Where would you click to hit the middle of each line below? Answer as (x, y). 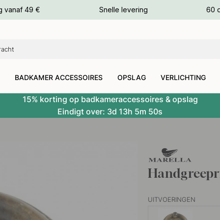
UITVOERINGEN (172, 200)
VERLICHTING (183, 78)
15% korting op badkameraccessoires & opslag (110, 99)
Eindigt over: (82, 112)
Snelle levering (123, 10)
